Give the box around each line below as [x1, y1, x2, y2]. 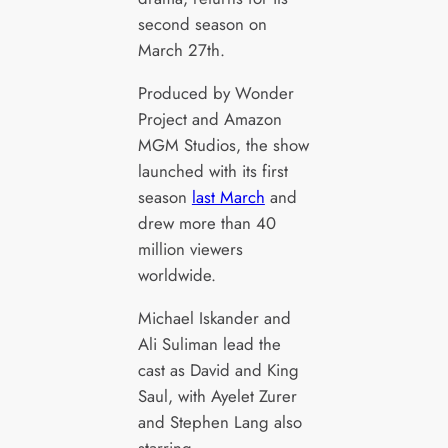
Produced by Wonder [137, 80, 294, 105]
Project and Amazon [137, 106, 282, 131]
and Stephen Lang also [137, 409, 302, 434]
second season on [137, 11, 267, 36]
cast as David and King [137, 357, 299, 382]
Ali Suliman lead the [137, 331, 281, 356]
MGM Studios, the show [137, 132, 309, 157]
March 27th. [137, 37, 225, 62]
